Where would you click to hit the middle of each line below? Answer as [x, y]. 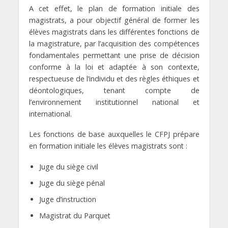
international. [50, 113]
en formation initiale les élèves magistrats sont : [108, 146]
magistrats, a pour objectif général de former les [114, 20]
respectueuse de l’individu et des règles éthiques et [114, 78]
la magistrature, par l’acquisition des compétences [114, 43]
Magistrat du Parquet [75, 216]
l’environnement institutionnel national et [114, 102]
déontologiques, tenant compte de [114, 90]
